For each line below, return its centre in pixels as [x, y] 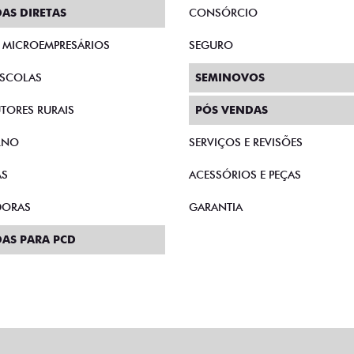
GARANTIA [216, 207]
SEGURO [211, 45]
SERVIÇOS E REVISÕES [246, 143]
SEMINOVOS [230, 78]
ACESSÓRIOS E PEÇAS [245, 175]
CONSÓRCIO [223, 13]
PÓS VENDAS [232, 110]
